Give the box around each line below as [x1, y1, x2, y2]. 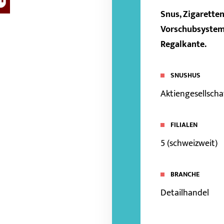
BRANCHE [170, 168, 199, 180]
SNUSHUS [170, 69, 200, 81]
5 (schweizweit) [160, 136, 217, 151]
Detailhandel [160, 185, 209, 200]
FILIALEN [170, 119, 197, 130]
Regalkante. [160, 37, 206, 52]
